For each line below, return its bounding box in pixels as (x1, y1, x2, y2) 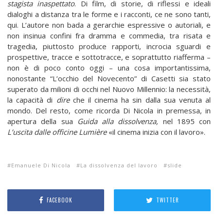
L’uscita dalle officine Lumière (7, 127, 107, 137)
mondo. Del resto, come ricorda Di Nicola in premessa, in (7, 105, 211, 115)
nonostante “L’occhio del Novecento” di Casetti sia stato (7, 73, 211, 83)
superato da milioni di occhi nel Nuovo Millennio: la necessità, (7, 84, 211, 94)
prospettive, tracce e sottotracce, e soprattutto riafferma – (7, 52, 211, 62)
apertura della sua (7, 116, 77, 126)
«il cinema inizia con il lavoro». (107, 127, 205, 137)
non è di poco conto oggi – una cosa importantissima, (7, 62, 211, 73)
